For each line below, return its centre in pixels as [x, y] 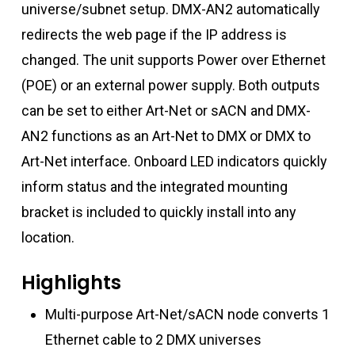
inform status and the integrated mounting [154, 186]
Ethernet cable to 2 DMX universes [153, 339]
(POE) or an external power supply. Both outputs [170, 85]
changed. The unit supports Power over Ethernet [173, 59]
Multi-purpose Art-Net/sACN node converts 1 [187, 314]
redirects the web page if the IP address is [154, 34]
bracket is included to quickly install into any [158, 212]
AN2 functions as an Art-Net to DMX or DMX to [166, 136]
